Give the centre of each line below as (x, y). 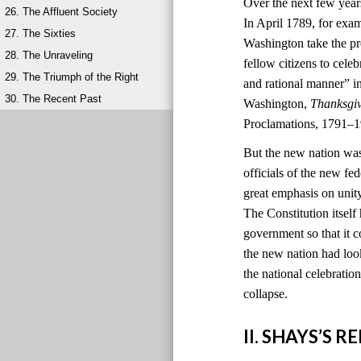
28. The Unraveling (49, 55)
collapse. (266, 294)
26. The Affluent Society (61, 12)
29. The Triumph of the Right (72, 77)
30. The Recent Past (53, 99)
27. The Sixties (40, 33)
